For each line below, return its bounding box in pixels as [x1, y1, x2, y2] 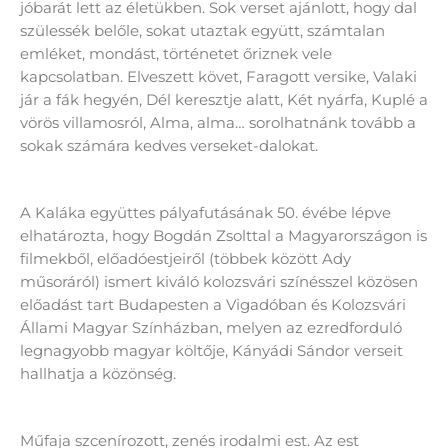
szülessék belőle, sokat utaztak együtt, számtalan [20, 21, 385, 40]
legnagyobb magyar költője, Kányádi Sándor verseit [20, 340, 403, 360]
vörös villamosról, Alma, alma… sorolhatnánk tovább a [20, 113, 416, 132]
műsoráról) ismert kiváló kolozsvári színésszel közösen [20, 271, 418, 291]
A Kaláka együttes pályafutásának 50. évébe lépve [20, 202, 391, 222]
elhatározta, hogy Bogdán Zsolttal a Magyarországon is [20, 225, 427, 245]
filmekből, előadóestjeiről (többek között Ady [20, 248, 351, 268]
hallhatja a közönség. [20, 363, 176, 383]
